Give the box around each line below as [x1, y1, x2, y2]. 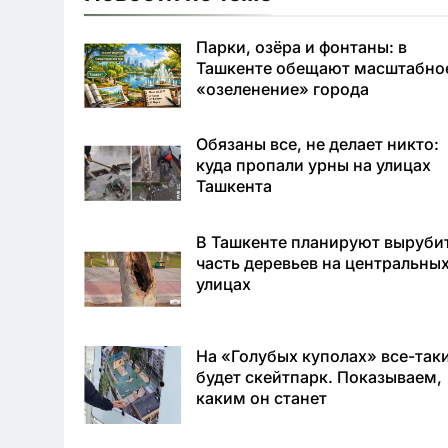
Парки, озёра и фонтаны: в [196, 36, 408, 57]
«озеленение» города [196, 78, 370, 99]
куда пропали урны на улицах [196, 155, 432, 176]
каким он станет [196, 388, 328, 409]
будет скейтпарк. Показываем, [196, 367, 443, 388]
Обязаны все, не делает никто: [196, 134, 440, 155]
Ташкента [196, 176, 273, 197]
